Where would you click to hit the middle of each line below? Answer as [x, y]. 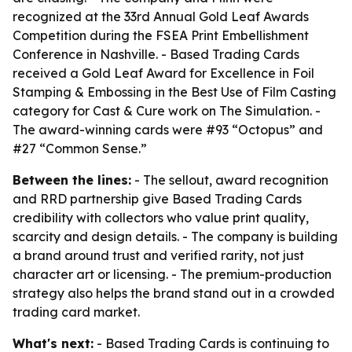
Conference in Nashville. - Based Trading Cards [156, 54]
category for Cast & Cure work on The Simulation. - [167, 111]
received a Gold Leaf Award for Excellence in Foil [163, 73]
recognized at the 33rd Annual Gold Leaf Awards [161, 16]
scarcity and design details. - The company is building [175, 236]
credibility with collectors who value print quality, [161, 218]
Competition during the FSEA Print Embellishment [161, 35]
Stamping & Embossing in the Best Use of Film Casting [174, 92]
